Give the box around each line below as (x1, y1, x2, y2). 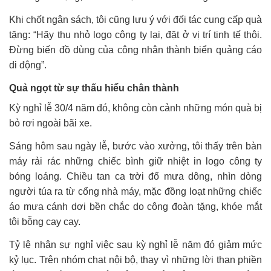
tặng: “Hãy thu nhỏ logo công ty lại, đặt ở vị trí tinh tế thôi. (9, 29, 262, 40)
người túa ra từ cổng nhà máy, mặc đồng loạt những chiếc (9, 186, 262, 197)
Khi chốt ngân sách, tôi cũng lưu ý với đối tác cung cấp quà (9, 14, 262, 25)
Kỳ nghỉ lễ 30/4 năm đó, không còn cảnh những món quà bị (9, 102, 262, 113)
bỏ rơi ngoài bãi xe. (9, 117, 92, 128)
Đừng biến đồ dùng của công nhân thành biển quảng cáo (9, 44, 262, 55)
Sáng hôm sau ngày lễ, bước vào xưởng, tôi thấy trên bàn (9, 140, 262, 151)
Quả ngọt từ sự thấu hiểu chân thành (9, 82, 179, 93)
